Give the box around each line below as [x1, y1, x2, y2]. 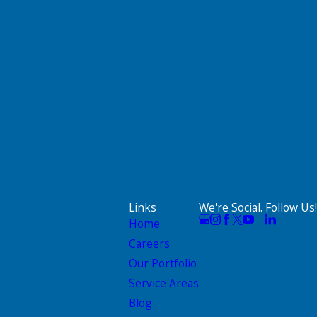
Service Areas [129, 275, 199, 292]
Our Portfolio [129, 255, 197, 272]
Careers [129, 236, 170, 252]
